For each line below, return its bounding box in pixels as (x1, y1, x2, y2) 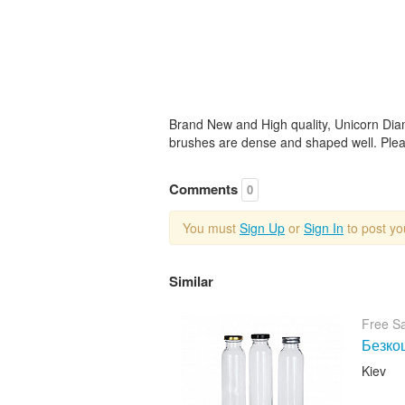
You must (183, 218, 240, 237)
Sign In (304, 218, 344, 237)
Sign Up (240, 218, 285, 237)
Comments (169, 178, 241, 199)
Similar (169, 270, 213, 291)
